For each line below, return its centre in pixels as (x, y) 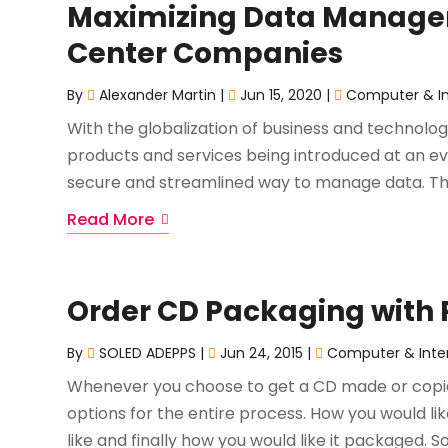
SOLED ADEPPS (148, 353)
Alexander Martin (158, 95)
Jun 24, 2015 (262, 353)
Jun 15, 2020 (281, 95)
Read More (111, 219)
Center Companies (205, 53)
